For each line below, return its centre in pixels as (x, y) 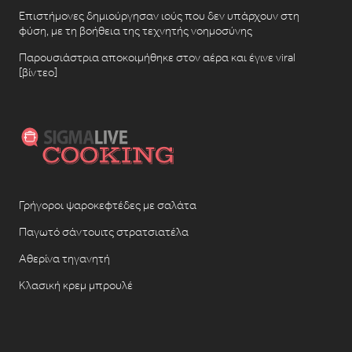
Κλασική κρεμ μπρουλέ (75, 285)
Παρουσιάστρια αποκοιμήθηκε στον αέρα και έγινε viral (157, 57)
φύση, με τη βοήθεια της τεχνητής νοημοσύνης (135, 30)
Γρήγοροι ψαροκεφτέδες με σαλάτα (107, 205)
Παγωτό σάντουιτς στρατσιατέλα (103, 231)
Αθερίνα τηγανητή (64, 258)
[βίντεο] (38, 72)
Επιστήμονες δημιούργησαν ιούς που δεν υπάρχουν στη (159, 15)
